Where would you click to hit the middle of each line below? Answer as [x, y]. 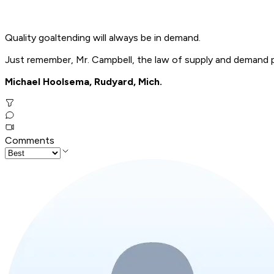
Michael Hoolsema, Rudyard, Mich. [83, 82]
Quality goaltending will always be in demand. [103, 38]
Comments [30, 141]
